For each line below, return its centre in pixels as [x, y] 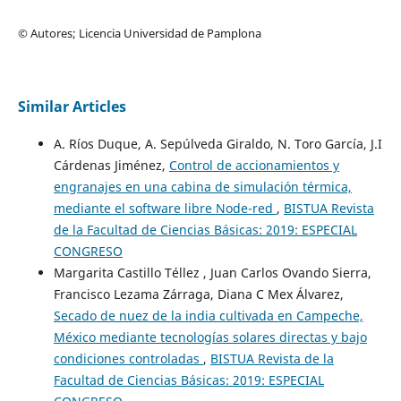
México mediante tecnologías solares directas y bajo [210, 337]
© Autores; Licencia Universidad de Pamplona [139, 34]
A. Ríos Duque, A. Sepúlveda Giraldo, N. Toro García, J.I [218, 144]
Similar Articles [72, 107]
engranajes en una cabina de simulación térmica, [202, 187]
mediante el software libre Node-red [165, 209]
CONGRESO [88, 252]
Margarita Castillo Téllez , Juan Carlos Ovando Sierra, [212, 273]
